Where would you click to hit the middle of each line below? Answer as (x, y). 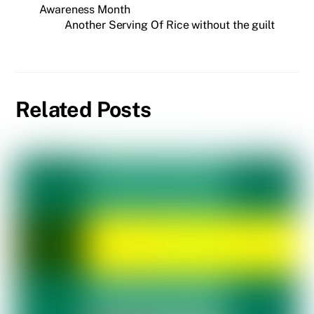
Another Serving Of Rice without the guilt (170, 25)
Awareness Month (85, 10)
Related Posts (83, 109)
